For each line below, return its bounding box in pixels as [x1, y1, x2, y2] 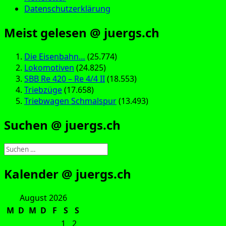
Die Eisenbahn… [24, 50, 85, 62]
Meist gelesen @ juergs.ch [4, 24, 159, 41]
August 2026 [20, 192, 67, 203]
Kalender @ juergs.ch [4, 165, 131, 182]
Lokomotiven [24, 62, 74, 73]
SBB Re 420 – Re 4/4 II [24, 73, 105, 84]
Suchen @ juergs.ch [4, 116, 121, 133]
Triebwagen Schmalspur [24, 95, 117, 106]
